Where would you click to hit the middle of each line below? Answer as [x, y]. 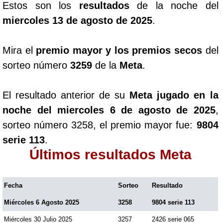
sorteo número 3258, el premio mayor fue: [100, 125]
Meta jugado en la [174, 95]
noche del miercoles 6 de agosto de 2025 [109, 110]
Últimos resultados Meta [110, 154]
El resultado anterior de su [66, 95]
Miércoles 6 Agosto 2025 [42, 202]
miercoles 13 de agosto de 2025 [77, 20]
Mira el [19, 50]
